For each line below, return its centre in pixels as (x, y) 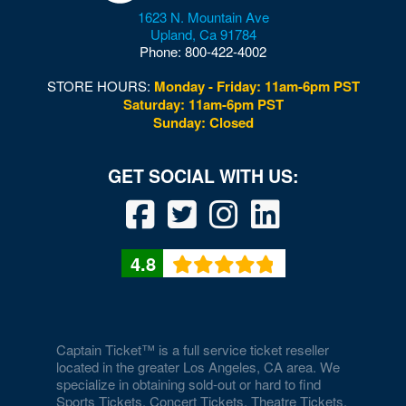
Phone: (162, 52)
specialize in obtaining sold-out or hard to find (189, 384)
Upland (171, 34)
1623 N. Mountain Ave (203, 17)
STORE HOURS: (100, 86)
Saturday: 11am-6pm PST (203, 105)
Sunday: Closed (203, 123)
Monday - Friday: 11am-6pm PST (256, 87)
